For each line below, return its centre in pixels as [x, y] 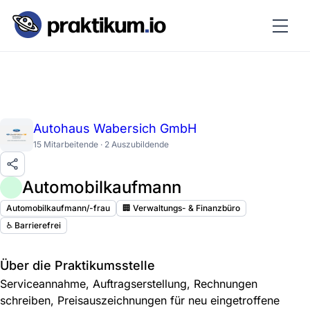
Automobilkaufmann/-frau [58, 208]
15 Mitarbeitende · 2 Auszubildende [101, 145]
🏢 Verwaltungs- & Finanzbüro [181, 208]
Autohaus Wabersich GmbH [115, 129]
